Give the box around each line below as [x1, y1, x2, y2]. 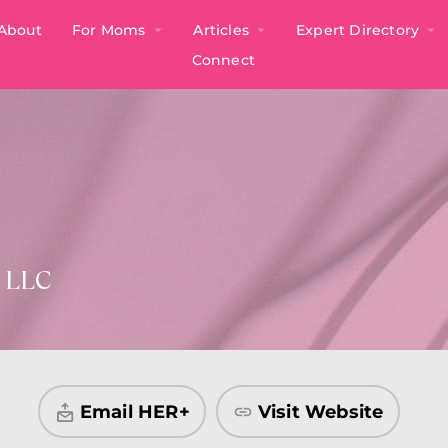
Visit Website [257, 400, 384, 423]
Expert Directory [295, 20, 419, 39]
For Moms [72, 20, 147, 39]
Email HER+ [79, 400, 190, 423]
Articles [193, 20, 249, 39]
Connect [192, 50, 256, 69]
